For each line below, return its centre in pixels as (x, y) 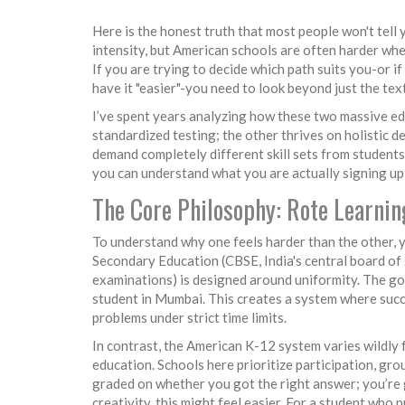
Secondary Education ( (159, 260)
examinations (132, 279)
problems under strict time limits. (189, 317)
